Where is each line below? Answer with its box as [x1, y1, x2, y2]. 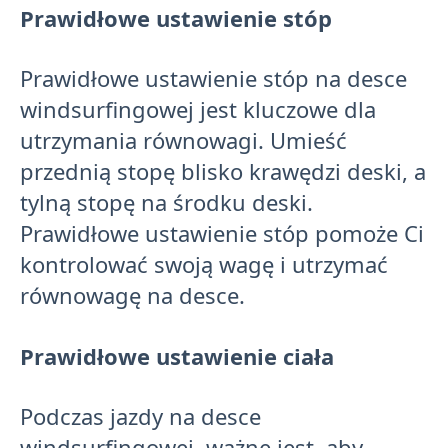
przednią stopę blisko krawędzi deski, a [20, 156, 426, 187]
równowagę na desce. [20, 280, 245, 311]
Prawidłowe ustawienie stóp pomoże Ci [20, 218, 424, 249]
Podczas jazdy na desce [20, 400, 261, 431]
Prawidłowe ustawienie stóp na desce [20, 63, 407, 94]
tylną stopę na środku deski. [20, 187, 313, 218]
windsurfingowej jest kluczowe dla [20, 94, 376, 125]
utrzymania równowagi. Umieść [20, 125, 347, 156]
